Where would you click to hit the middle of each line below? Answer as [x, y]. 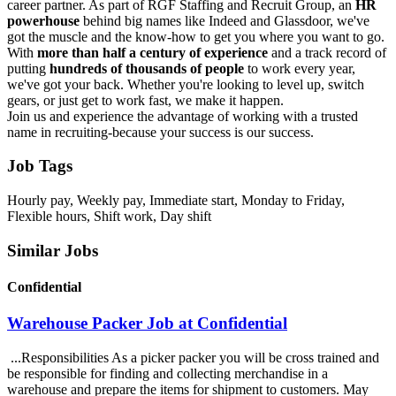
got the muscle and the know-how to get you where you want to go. [196, 36]
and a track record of [329, 52]
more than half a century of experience [154, 52]
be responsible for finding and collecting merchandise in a [168, 373]
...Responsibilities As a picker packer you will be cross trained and [193, 357]
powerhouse [45, 20]
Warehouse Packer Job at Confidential [147, 324]
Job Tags [40, 166]
